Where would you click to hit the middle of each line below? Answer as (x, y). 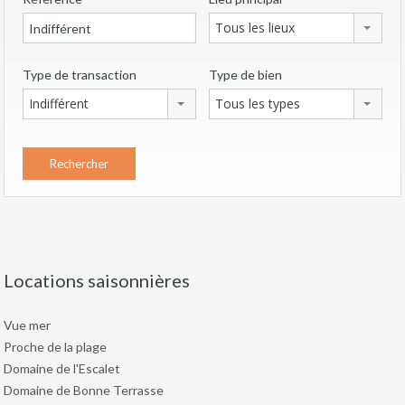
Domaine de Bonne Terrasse (84, 391)
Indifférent (59, 104)
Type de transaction (80, 75)
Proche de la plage (55, 347)
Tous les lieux (255, 28)
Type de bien (245, 75)
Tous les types (258, 104)
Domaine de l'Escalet (62, 369)
